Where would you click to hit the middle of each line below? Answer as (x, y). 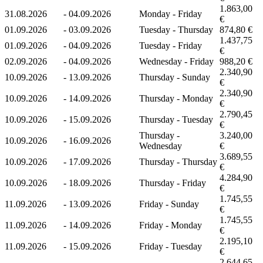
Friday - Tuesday (171, 246)
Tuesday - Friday (171, 45)
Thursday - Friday (173, 183)
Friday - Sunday (169, 204)
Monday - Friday (171, 14)
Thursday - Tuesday (176, 119)
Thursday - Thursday (178, 161)
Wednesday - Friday (176, 61)
